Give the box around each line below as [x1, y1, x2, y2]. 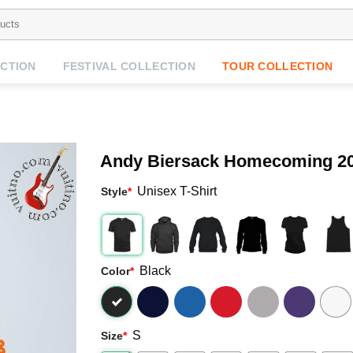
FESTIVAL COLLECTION [62, 60, 195, 72]
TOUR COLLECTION [221, 60, 333, 72]
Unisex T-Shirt [137, 184, 217, 198]
